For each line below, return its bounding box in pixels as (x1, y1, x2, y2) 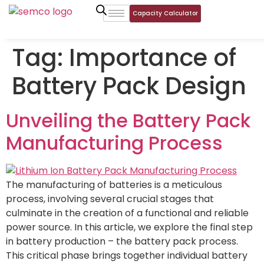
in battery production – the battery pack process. (6, 235, 238, 248)
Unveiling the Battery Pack (6, 107, 250, 134)
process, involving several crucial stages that (6, 192, 214, 206)
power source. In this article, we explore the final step (6, 220, 253, 234)
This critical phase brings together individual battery (6, 249, 247, 262)
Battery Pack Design (12, 70, 246, 103)
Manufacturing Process (6, 130, 223, 156)
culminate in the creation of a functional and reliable (6, 206, 249, 220)
